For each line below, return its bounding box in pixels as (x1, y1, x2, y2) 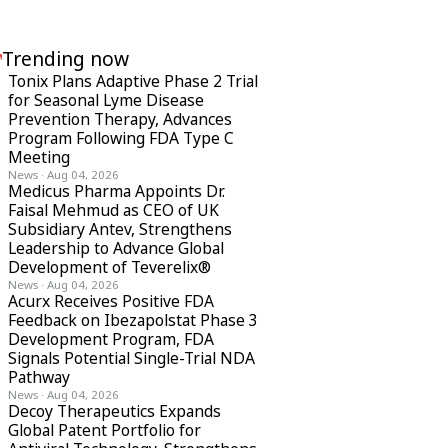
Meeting (8, 146, 70, 168)
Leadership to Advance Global (8, 237, 224, 259)
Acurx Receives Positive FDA (8, 290, 214, 312)
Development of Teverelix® (8, 256, 211, 278)
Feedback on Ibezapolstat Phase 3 (8, 309, 258, 331)
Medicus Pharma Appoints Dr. (8, 180, 225, 202)
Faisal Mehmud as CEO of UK (8, 199, 219, 221)
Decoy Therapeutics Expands (8, 400, 221, 422)
